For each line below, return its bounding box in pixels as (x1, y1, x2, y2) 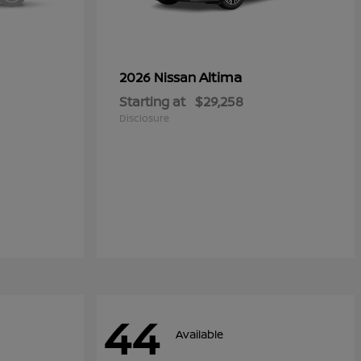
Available (176, 326, 223, 342)
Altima (199, 68, 242, 86)
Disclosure (119, 111, 169, 125)
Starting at (119, 93, 185, 110)
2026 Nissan (119, 68, 199, 86)
